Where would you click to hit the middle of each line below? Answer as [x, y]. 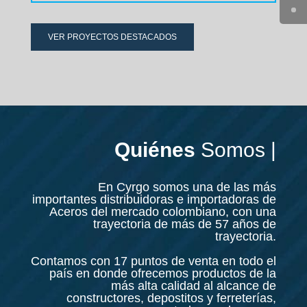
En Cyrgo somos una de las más [187, 187]
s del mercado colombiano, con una [179, 212]
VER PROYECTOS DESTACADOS [112, 37]
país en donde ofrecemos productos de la [163, 274]
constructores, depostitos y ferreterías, [172, 298]
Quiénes [158, 150]
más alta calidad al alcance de [194, 286]
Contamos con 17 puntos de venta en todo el [154, 261]
